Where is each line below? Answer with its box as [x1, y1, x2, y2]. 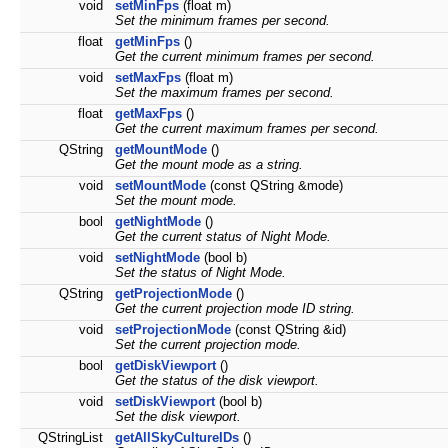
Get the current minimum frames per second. [115, 49, 375, 65]
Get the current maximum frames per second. [115, 121, 379, 137]
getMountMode [115, 142, 207, 158]
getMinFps [115, 34, 180, 50]
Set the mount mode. [115, 193, 237, 209]
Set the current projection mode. [115, 337, 301, 353]
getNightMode [115, 214, 201, 230]
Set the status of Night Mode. [115, 265, 286, 281]
